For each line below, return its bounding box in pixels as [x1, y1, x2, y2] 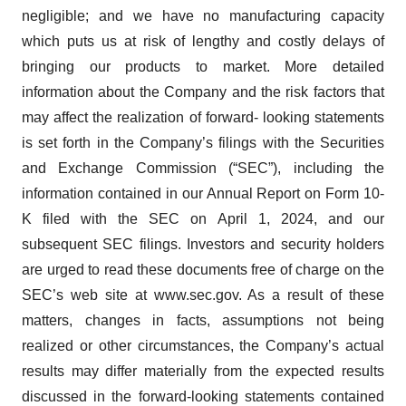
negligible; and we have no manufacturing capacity [22, 8, 384, 24]
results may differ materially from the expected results [22, 363, 384, 379]
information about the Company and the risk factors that [22, 84, 384, 100]
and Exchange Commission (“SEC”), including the [22, 160, 384, 176]
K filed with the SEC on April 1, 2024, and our [22, 211, 384, 227]
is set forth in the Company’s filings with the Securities [22, 135, 384, 150]
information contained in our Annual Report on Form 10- [22, 186, 384, 201]
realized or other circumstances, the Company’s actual [22, 338, 384, 353]
